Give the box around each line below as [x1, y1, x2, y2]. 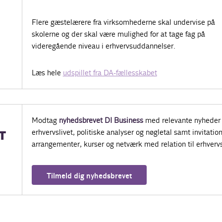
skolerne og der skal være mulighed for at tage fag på [31, 29, 205, 39]
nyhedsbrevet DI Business [58, 115, 143, 125]
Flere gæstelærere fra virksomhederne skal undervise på [31, 17, 215, 27]
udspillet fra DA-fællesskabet [62, 68, 157, 77]
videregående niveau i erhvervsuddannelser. [31, 41, 175, 51]
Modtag [31, 115, 59, 125]
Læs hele [31, 68, 63, 77]
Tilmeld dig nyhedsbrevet [46, 171, 132, 181]
